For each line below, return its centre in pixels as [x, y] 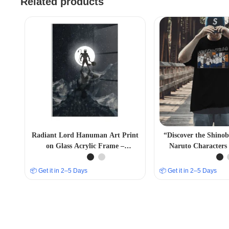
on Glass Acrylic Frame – [85, 146]
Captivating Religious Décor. [85, 157]
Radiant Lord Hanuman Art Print [85, 135]
